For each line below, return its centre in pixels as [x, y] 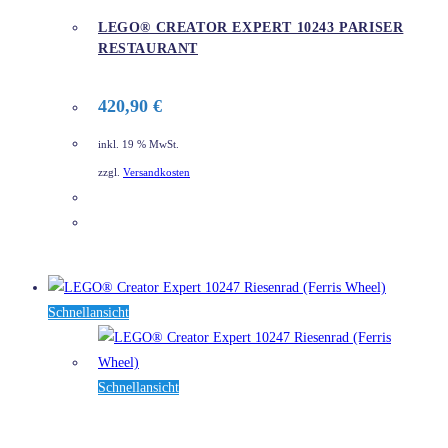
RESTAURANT [148, 49]
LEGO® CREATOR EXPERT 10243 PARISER [251, 28]
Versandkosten [156, 173]
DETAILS [143, 223]
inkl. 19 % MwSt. [138, 144]
